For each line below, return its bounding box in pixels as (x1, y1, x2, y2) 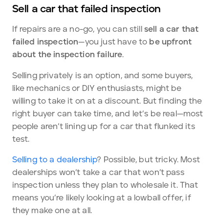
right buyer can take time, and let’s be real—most (12, 109, 203, 118)
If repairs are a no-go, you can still (12, 25, 144, 34)
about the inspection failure (12, 51, 123, 59)
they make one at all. (12, 207, 92, 215)
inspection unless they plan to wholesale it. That (12, 181, 198, 190)
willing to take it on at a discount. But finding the (12, 97, 202, 105)
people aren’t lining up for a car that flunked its (12, 122, 195, 131)
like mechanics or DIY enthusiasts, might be (12, 84, 182, 92)
